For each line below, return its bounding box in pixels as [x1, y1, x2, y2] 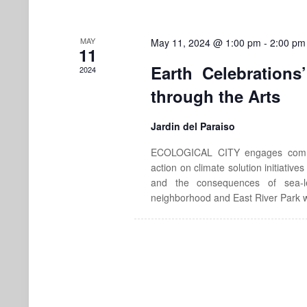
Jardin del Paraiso [150, 119, 235, 133]
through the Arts [150, 84, 280, 108]
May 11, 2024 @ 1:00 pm [150, 35, 261, 49]
